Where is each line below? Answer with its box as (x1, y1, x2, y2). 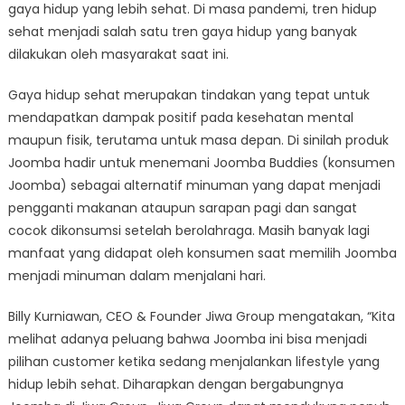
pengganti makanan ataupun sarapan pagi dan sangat (7, 198, 357, 217)
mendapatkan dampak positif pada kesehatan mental (7, 108, 353, 127)
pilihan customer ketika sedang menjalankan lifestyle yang (7, 352, 380, 371)
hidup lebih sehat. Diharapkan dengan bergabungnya (7, 374, 344, 393)
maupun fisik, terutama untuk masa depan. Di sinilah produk (7, 130, 389, 149)
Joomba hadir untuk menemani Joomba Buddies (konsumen (7, 153, 395, 172)
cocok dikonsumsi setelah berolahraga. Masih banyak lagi (7, 221, 370, 240)
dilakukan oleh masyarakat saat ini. (7, 44, 229, 63)
